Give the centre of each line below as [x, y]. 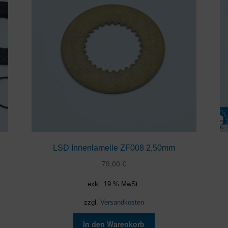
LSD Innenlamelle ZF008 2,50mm [114, 148]
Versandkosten [122, 203]
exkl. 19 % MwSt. [114, 184]
